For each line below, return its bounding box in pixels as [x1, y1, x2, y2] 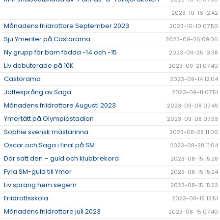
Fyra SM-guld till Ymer [4, 167, 72, 177]
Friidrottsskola [4, 193, 48, 203]
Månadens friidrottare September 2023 [4, 21, 129, 31]
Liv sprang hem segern [4, 180, 77, 190]
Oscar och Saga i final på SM [4, 140, 95, 150]
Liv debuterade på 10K [4, 61, 74, 71]
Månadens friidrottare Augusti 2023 [4, 101, 116, 110]
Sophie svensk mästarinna [4, 127, 88, 137]
